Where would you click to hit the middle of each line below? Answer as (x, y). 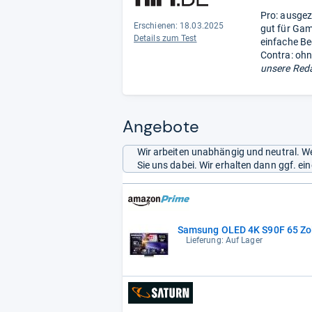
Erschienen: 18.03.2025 (179, 25)
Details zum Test (165, 38)
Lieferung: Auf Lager (224, 240)
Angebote (161, 126)
